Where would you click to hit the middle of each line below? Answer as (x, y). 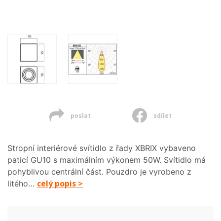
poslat (80, 116)
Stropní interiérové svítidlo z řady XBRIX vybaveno (102, 148)
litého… (22, 184)
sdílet (162, 116)
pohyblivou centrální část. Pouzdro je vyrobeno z (99, 172)
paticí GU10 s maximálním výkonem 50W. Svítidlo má (107, 160)
